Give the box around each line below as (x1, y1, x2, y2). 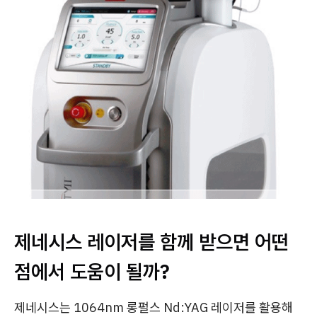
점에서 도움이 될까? (14, 258, 170, 284)
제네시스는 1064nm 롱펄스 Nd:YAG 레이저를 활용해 (14, 299, 293, 316)
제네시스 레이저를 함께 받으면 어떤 (14, 228, 289, 255)
